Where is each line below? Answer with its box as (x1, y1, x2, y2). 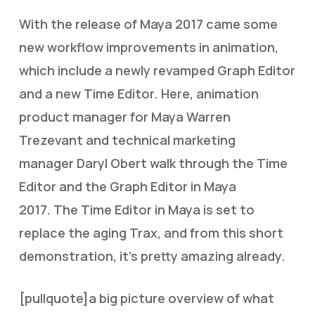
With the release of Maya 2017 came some (18, 15, 278, 32)
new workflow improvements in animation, (18, 39, 278, 56)
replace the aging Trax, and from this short (18, 224, 283, 241)
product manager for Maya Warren (18, 108, 231, 125)
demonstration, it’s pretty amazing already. (18, 247, 285, 264)
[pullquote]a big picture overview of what (18, 290, 274, 307)
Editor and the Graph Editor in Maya (18, 178, 236, 195)
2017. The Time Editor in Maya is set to (18, 201, 255, 218)
